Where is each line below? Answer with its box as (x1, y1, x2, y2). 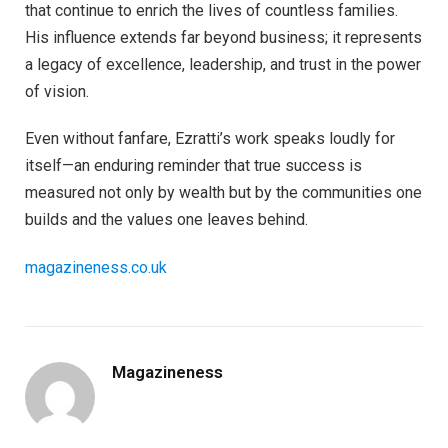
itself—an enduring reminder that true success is (25, 156, 362, 176)
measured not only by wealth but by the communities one (25, 183, 422, 203)
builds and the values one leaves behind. (25, 210, 308, 230)
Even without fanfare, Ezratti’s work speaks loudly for (25, 129, 395, 149)
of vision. (25, 81, 89, 101)
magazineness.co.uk (25, 258, 167, 278)
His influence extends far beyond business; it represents (25, 27, 422, 47)
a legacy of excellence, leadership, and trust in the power (25, 54, 421, 74)
